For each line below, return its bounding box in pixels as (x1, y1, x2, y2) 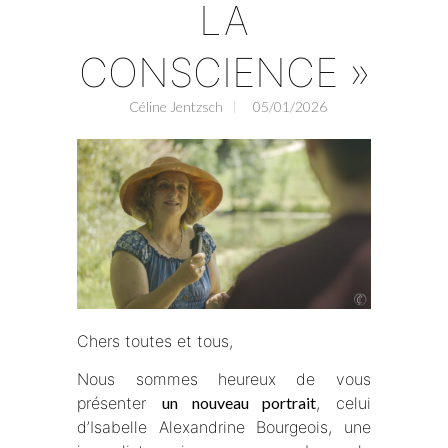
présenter (77, 393, 162, 414)
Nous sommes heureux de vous (77, 369, 371, 390)
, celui (316, 393, 371, 414)
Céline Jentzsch (128, 98, 223, 116)
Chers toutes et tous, (77, 331, 234, 352)
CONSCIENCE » (78, 48, 370, 98)
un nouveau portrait (161, 393, 317, 413)
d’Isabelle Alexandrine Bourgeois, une (77, 417, 371, 438)
